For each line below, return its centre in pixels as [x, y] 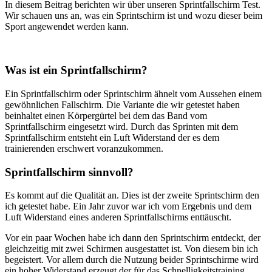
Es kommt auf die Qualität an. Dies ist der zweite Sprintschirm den [132, 195]
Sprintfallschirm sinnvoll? [69, 172]
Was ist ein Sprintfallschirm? [76, 70]
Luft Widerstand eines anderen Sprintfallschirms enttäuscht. [118, 217]
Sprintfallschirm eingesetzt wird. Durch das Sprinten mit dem [121, 127]
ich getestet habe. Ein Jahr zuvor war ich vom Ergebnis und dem [128, 206]
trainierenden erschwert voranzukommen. [84, 148]
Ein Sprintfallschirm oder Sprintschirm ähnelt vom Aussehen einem [133, 94]
